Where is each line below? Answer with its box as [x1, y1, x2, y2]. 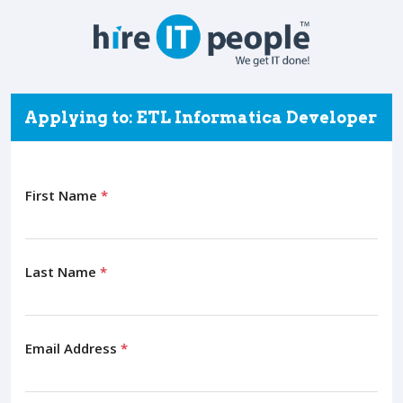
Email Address [25, 338, 121, 357]
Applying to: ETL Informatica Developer [24, 107, 377, 127]
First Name [25, 185, 101, 204]
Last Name [25, 262, 100, 281]
